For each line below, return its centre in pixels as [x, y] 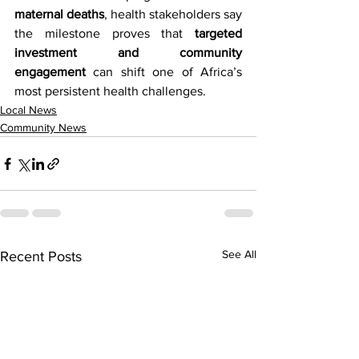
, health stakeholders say [173, 14]
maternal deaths [59, 14]
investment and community [128, 52]
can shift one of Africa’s [164, 72]
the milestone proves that [105, 33]
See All [239, 254]
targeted [218, 33]
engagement [50, 72]
